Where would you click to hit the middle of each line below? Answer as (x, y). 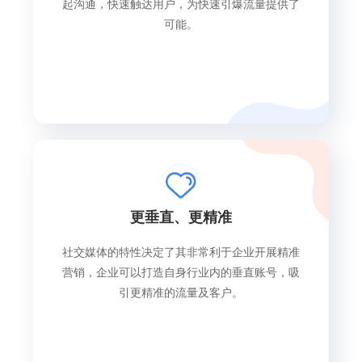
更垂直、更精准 (181, 217)
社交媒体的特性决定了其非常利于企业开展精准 (181, 252)
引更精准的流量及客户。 (181, 292)
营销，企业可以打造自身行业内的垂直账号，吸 (181, 272)
